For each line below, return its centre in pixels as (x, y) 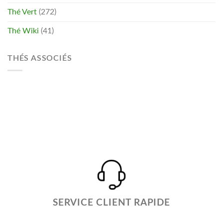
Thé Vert (22, 12)
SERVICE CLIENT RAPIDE (111, 203)
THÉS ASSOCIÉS (40, 58)
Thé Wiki (23, 31)
